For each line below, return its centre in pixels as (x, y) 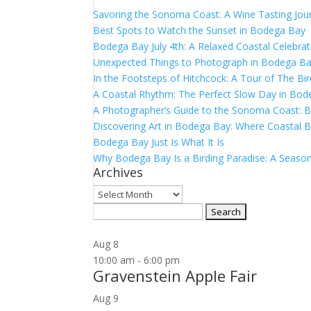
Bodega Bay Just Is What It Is (159, 142)
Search (108, 211)
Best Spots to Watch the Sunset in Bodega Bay (200, 30)
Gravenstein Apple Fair (175, 276)
